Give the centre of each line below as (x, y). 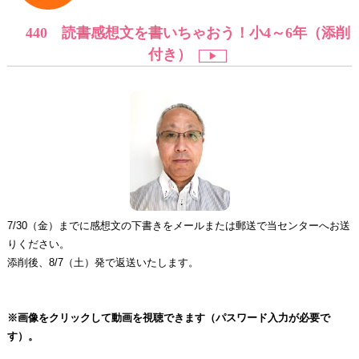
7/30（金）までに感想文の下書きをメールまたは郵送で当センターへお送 (178, 226)
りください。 (38, 244)
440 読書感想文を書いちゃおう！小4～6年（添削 (188, 33)
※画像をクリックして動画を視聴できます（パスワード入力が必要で (168, 318)
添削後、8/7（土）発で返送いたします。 (103, 263)
